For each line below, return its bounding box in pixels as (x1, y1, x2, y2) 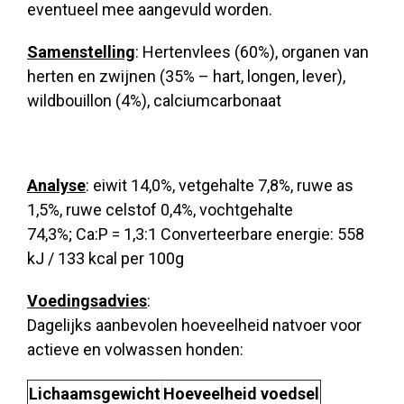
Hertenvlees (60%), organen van (142, 42, 369, 61)
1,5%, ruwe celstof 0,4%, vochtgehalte (27, 200, 293, 219)
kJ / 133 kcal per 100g (27, 249, 184, 268)
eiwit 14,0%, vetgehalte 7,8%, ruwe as (93, 176, 353, 195)
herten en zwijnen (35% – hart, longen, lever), (27, 67, 345, 86)
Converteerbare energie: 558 (161, 225, 364, 243)
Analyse (27, 176, 86, 195)
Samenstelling (27, 42, 135, 61)
